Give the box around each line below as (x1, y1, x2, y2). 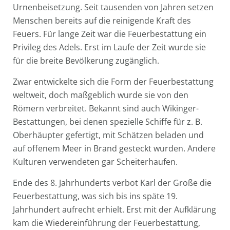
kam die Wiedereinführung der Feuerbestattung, (13, 217, 200, 229)
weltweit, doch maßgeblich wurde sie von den (13, 89, 188, 101)
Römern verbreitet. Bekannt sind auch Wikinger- (13, 103, 199, 114)
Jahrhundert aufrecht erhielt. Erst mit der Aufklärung (13, 204, 216, 216)
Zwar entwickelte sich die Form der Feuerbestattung (13, 76, 214, 88)
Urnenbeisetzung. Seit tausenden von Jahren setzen (13, 2, 214, 13)
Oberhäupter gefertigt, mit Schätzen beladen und (13, 129, 204, 141)
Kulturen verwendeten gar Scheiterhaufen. (13, 156, 178, 168)
